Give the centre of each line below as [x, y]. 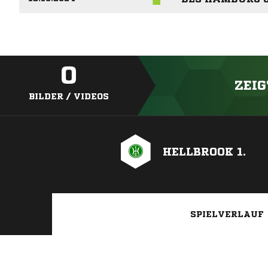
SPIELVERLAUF [227, 214]
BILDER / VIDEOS [69, 97]
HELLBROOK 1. [204, 152]
